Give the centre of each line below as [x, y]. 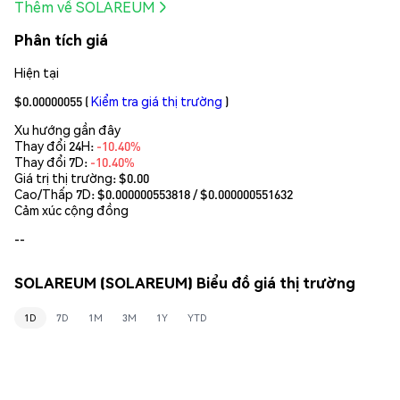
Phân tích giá [61, 40]
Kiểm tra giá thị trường [157, 100]
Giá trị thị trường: [67, 177]
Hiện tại [37, 72]
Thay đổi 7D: [52, 161]
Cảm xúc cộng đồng [71, 209]
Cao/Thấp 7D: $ [60, 193]
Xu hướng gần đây [67, 129]
